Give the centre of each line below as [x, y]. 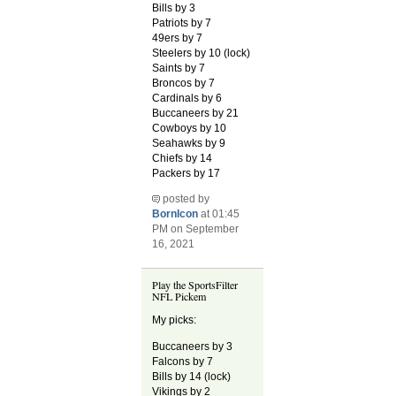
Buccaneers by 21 [196, 113]
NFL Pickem [179, 297]
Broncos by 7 [184, 83]
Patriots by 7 [182, 23]
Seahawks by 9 [189, 143]
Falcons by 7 [183, 361]
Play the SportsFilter [195, 285]
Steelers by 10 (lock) [202, 53]
